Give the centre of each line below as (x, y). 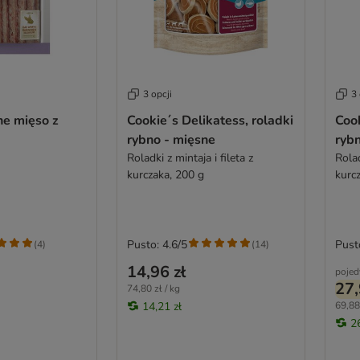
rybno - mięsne (171, 139)
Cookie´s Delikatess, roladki (210, 120)
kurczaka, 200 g (165, 174)
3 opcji (157, 94)
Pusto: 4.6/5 (157, 244)
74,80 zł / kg (153, 288)
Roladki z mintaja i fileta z (190, 157)
